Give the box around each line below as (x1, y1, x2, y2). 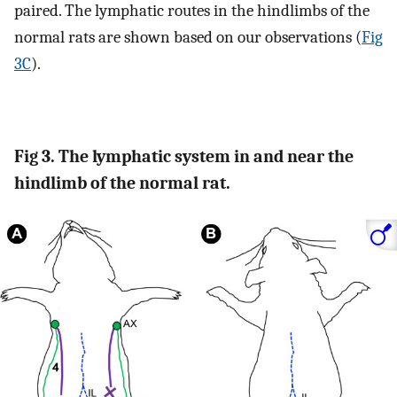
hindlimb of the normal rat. (14, 172, 230, 193)
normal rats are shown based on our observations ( (14, 27, 362, 47)
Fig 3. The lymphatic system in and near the (14, 145, 354, 167)
